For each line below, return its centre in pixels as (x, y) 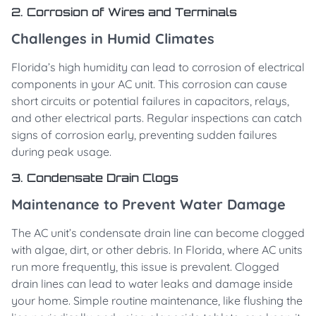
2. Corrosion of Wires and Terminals (124, 12)
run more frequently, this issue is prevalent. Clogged (145, 267)
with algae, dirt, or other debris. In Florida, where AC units (157, 250)
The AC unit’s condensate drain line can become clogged (158, 233)
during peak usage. (61, 152)
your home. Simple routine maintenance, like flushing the (157, 301)
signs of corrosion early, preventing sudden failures (144, 135)
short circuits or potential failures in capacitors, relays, (150, 101)
